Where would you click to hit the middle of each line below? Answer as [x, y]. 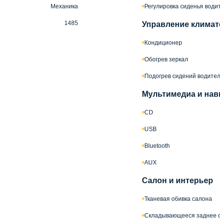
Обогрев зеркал [166, 59]
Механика [64, 6]
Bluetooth [157, 146]
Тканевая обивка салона [178, 199]
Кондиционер [163, 42]
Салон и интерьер [178, 180]
